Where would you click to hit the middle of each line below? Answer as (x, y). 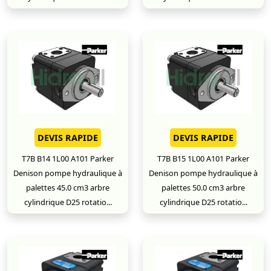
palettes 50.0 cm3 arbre (203, 188)
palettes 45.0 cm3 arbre (68, 188)
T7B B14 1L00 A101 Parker (68, 158)
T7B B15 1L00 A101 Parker (203, 158)
